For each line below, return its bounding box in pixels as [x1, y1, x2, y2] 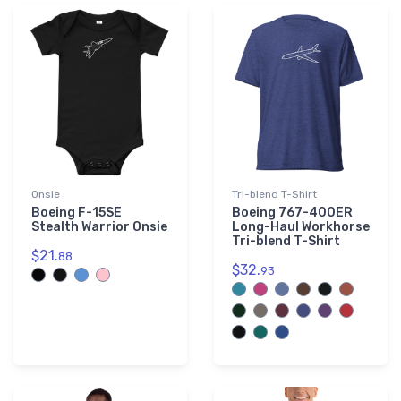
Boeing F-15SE [31, 205, 122, 221]
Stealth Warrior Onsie [31, 219, 167, 235]
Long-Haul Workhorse [232, 219, 370, 235]
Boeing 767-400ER [232, 205, 353, 221]
